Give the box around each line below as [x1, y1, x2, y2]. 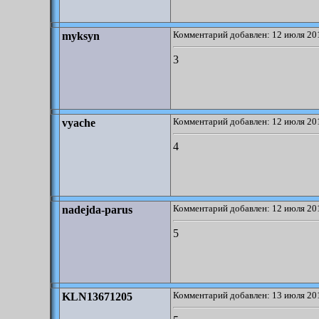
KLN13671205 [62, 291, 132, 303]
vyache [62, 117, 95, 129]
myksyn [62, 30, 100, 42]
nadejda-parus [62, 204, 132, 216]
